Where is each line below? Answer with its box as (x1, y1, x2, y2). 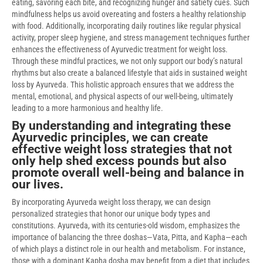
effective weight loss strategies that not (12, 141, 232, 156)
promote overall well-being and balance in (12, 165, 244, 180)
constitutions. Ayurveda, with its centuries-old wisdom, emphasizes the (12, 220, 240, 230)
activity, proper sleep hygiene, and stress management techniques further (12, 32, 249, 42)
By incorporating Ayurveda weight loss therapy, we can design (12, 197, 211, 207)
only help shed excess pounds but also (12, 153, 227, 168)
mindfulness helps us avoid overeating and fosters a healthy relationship (12, 9, 246, 19)
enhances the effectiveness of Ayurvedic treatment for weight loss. (12, 44, 228, 54)
